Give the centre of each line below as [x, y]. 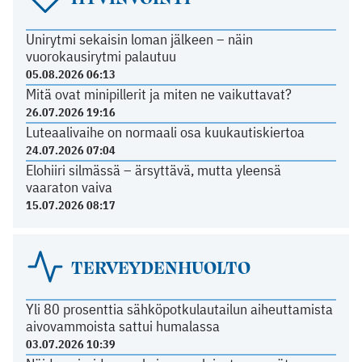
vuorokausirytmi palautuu [101, 57]
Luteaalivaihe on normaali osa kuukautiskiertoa [165, 133]
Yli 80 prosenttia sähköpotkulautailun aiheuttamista [179, 309]
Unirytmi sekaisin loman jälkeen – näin [139, 40]
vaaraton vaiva [69, 187]
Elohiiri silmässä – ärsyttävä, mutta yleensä [153, 170]
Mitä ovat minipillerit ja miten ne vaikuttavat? [158, 95]
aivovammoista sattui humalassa [122, 326]
